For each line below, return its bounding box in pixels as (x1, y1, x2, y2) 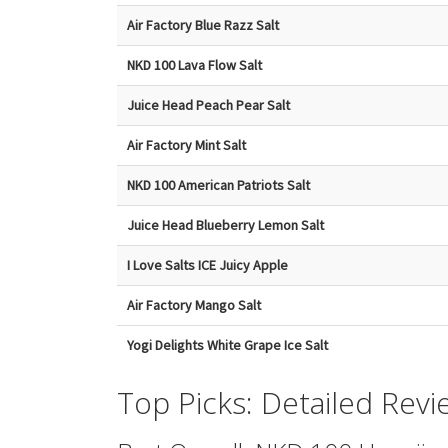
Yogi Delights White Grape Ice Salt (127, 335, 328, 354)
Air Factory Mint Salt (127, 135, 246, 154)
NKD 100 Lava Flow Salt (127, 55, 262, 74)
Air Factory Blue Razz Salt (127, 15, 279, 34)
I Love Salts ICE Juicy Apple (127, 255, 288, 274)
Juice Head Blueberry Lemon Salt (127, 215, 324, 234)
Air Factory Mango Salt (127, 295, 261, 314)
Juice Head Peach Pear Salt (127, 95, 290, 114)
